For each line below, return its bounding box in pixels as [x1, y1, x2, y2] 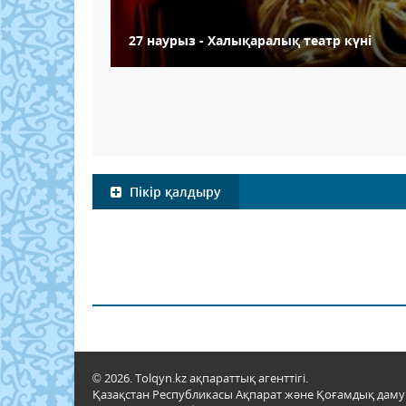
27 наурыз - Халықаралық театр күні [129, 32, 372, 50]
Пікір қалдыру [126, 183, 221, 201]
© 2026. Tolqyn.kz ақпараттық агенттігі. [92, 370, 308, 387]
